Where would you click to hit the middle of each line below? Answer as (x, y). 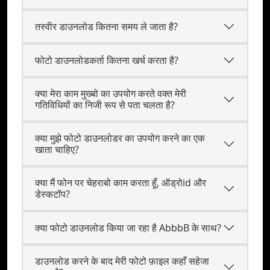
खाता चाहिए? (57, 149)
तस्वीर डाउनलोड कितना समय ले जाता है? (106, 26)
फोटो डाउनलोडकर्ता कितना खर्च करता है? (107, 60)
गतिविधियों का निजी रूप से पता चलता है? (105, 105)
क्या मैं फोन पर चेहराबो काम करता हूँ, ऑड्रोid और (121, 183)
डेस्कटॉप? (52, 194)
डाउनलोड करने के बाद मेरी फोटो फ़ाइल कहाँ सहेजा (122, 261)
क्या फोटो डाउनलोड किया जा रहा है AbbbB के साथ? (128, 228)
